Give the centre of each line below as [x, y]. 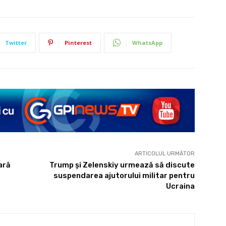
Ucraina [180, 186]
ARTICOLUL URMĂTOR [164, 153]
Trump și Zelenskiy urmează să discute [122, 165]
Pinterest [78, 42]
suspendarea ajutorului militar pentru [124, 175]
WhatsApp [147, 42]
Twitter [16, 42]
